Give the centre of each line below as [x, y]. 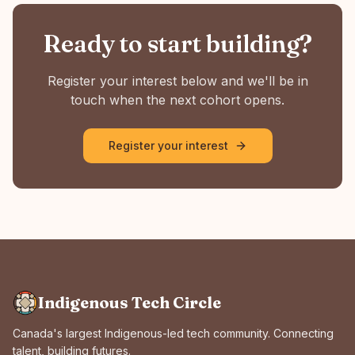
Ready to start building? [177, 44]
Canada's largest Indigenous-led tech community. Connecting [173, 333]
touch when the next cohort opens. [177, 100]
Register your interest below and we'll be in [177, 81]
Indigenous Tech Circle [130, 302]
